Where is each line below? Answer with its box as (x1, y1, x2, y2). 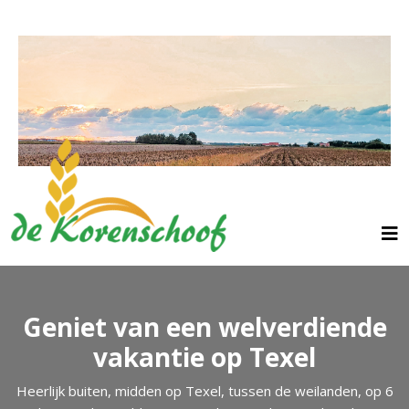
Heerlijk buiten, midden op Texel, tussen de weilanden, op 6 (16, 382, 393, 401)
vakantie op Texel (93, 340, 316, 375)
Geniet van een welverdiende (22, 309, 387, 345)
